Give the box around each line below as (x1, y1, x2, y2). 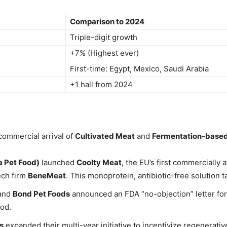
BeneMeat (28, 171, 66, 181)
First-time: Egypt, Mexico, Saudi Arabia (70, 64, 209, 74)
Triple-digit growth (70, 32, 137, 43)
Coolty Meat (77, 158, 122, 168)
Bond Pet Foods (13, 189, 70, 199)
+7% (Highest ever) (70, 48, 139, 58)
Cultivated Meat (75, 131, 135, 141)
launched (40, 158, 77, 168)
